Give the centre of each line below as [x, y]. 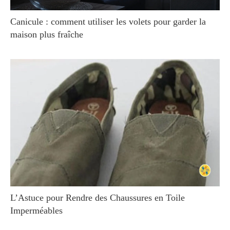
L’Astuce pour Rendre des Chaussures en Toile [98, 198]
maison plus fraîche [47, 34]
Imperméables [36, 211]
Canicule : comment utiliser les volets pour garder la [108, 21]
